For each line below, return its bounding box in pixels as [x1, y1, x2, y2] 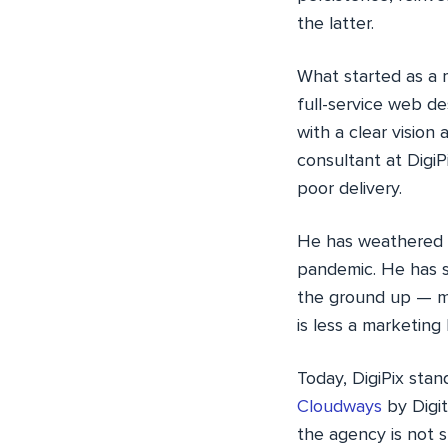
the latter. [297, 15, 374, 34]
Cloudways [297, 398, 382, 417]
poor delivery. [297, 180, 402, 199]
